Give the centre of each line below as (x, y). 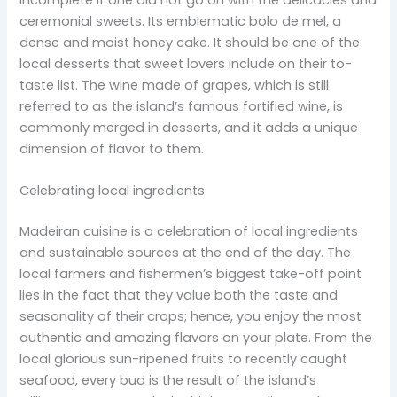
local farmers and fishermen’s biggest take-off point (191, 273)
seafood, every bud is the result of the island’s (168, 380)
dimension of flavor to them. (112, 148)
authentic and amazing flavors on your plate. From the (196, 337)
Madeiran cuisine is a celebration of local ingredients (189, 231)
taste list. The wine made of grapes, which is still (175, 85)
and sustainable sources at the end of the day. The (186, 252)
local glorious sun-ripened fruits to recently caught (184, 358)
